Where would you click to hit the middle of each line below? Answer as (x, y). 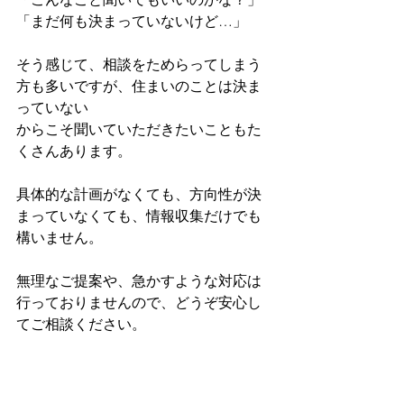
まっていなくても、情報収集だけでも (139, 216)
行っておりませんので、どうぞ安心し (139, 303)
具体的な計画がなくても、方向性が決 (139, 194)
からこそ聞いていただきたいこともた (139, 129)
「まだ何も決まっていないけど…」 (132, 21)
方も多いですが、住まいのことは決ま (139, 86)
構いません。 (60, 238)
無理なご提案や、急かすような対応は (139, 281)
